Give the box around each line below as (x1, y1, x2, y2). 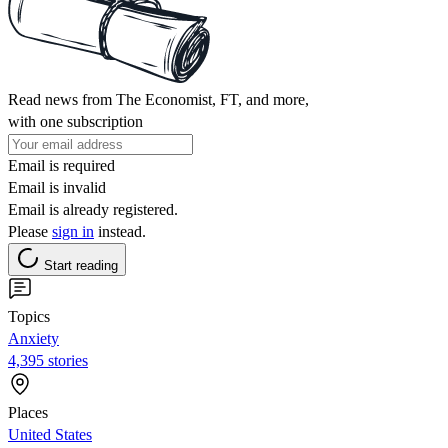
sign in (52, 222, 94, 240)
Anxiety (8, 329, 59, 347)
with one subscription (8, 112, 143, 130)
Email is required (8, 156, 115, 174)
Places (8, 403, 48, 421)
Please (8, 222, 52, 240)
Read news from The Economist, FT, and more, (8, 90, 309, 108)
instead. (94, 222, 146, 240)
